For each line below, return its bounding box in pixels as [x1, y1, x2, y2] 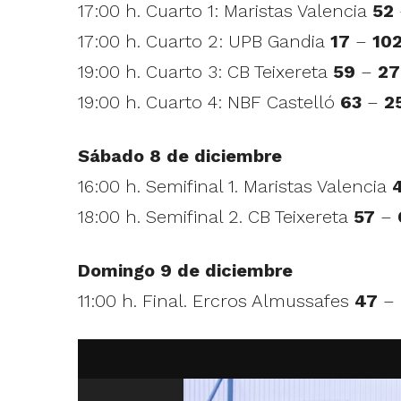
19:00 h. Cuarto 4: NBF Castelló [77, 91, 335, 114]
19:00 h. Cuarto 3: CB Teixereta [77, 61, 333, 83]
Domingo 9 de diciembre [77, 260, 293, 282]
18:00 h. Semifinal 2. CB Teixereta [77, 206, 354, 228]
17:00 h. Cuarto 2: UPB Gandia [77, 30, 330, 53]
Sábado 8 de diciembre [77, 145, 282, 167]
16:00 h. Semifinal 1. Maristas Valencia [77, 175, 392, 198]
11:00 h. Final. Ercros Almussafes [77, 290, 354, 312]
